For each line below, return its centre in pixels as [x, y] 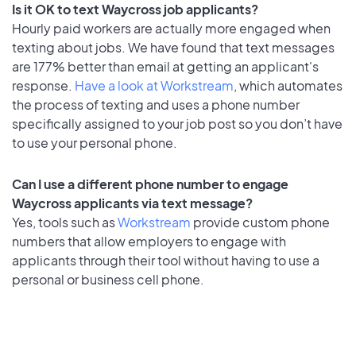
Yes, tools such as [65, 222]
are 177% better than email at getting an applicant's [165, 66]
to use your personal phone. [95, 142]
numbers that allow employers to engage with [149, 242]
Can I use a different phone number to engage [150, 184]
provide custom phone [260, 222]
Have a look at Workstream [154, 85]
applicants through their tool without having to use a [166, 261]
